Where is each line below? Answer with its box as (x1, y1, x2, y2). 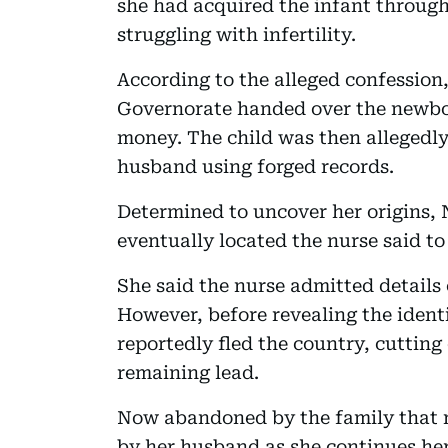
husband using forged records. (117, 155, 394, 177)
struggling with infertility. (117, 23, 356, 45)
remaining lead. (117, 361, 259, 383)
